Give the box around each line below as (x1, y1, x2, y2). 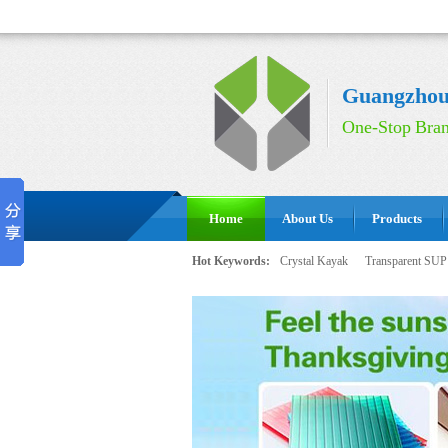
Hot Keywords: (192, 254, 270, 268)
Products (372, 211, 422, 226)
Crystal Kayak (280, 254, 348, 268)
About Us (282, 211, 333, 226)
